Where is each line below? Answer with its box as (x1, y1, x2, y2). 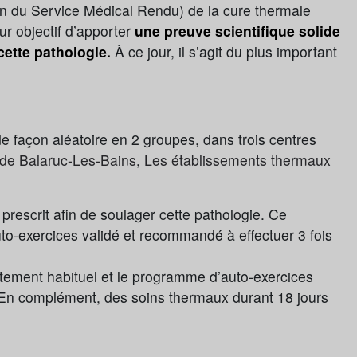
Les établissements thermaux (144, 150, 331, 171)
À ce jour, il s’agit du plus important (115, 41, 337, 62)
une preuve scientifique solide (135, 21, 340, 41)
